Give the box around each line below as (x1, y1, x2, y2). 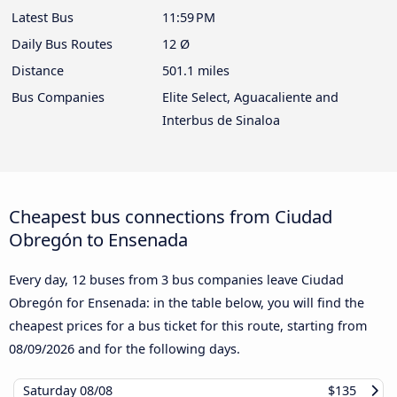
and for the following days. (74, 339, 240, 357)
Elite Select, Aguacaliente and (162, 88, 339, 105)
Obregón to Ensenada (9, 226, 188, 252)
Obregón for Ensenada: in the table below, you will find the (9, 293, 364, 311)
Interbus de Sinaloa (162, 111, 280, 128)
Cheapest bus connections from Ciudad (9, 203, 332, 229)
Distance (12, 61, 64, 79)
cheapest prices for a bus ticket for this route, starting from (9, 316, 367, 334)
